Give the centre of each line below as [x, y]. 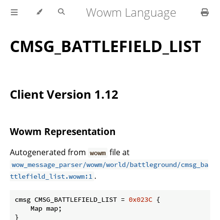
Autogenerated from [49, 152]
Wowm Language [131, 12]
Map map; [38, 208]
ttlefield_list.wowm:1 [51, 176]
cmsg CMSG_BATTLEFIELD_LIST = [72, 199]
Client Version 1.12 [64, 94]
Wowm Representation [63, 132]
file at [119, 152]
